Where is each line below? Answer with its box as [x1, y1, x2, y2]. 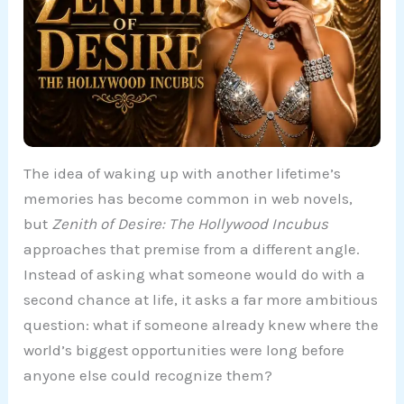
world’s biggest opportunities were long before [23, 341, 345, 360]
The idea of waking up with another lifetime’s [23, 164, 342, 183]
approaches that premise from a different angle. [23, 240, 361, 259]
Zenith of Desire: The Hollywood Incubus [51, 215, 329, 234]
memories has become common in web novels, [23, 189, 353, 208]
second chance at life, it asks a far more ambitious [23, 290, 379, 309]
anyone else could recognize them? [23, 366, 273, 385]
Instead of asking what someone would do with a [23, 265, 366, 284]
